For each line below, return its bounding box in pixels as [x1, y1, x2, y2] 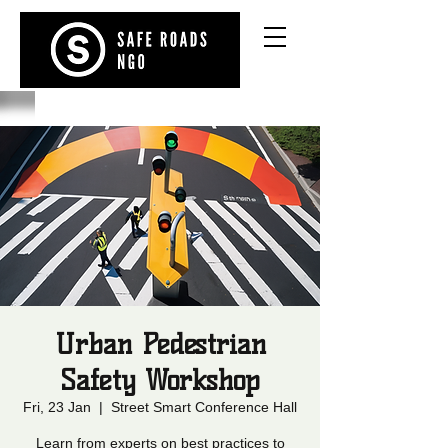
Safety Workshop [60, 363, 260, 397]
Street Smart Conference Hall [111, 399, 297, 415]
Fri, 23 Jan [23, 399, 91, 415]
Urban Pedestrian [54, 327, 266, 361]
